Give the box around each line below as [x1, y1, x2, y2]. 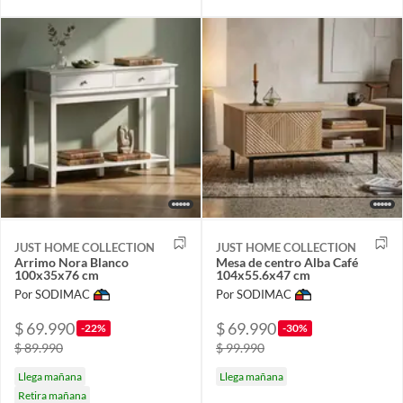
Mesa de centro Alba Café [216, 254, 358, 270]
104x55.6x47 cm [216, 266, 310, 282]
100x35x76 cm [14, 266, 99, 282]
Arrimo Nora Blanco [14, 254, 129, 270]
